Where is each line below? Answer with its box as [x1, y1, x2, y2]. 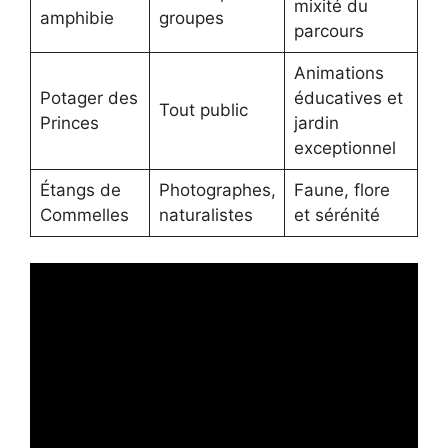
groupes [158, 8, 224, 29]
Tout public [158, 100, 248, 121]
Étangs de [39, 180, 121, 201]
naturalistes [158, 205, 253, 226]
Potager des [39, 88, 138, 109]
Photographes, [158, 180, 276, 201]
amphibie [39, 8, 114, 29]
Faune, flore [293, 180, 390, 201]
